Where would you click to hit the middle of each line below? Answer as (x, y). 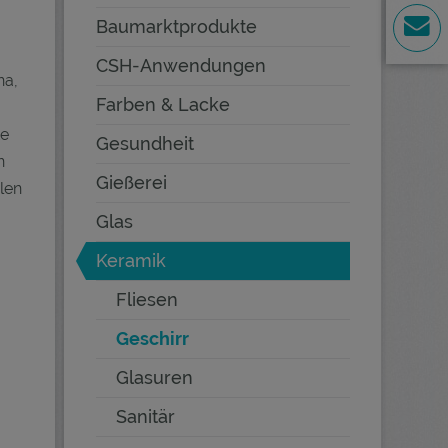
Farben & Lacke (163, 104)
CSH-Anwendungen (181, 65)
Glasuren (154, 377)
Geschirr (152, 338)
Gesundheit (145, 143)
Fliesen (147, 299)
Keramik (131, 260)
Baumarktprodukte (176, 26)
